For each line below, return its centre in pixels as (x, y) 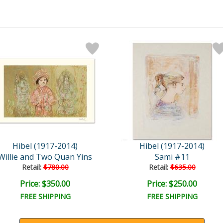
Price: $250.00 (172, 183)
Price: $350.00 (45, 183)
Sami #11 (172, 157)
